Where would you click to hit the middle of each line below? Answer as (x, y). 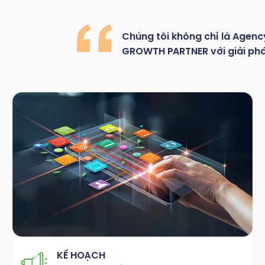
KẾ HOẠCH (81, 256)
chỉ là (218, 37)
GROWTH (143, 51)
